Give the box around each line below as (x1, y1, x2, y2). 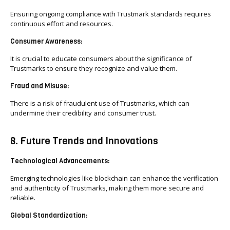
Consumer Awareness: (10, 37, 83, 46)
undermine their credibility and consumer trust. (10, 108, 156, 118)
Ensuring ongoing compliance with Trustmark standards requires (10, 9, 211, 18)
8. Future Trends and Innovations (10, 135, 158, 147)
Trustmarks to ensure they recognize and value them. (10, 64, 177, 73)
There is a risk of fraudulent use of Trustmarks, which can (10, 99, 189, 108)
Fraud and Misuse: (10, 82, 69, 90)
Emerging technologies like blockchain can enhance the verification (10, 174, 218, 183)
